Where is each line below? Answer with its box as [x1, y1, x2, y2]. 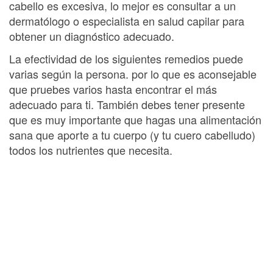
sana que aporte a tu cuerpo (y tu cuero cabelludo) [9, 127, 255, 143]
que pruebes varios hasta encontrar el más [9, 81, 217, 97]
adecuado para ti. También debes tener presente [9, 96, 245, 112]
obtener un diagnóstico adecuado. [9, 27, 174, 44]
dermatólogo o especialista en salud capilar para [9, 12, 244, 29]
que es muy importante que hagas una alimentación [9, 112, 261, 127]
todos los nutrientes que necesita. [9, 142, 172, 158]
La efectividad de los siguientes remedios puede [9, 51, 243, 66]
